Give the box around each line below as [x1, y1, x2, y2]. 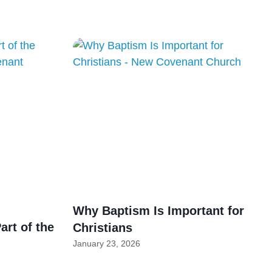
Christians [72, 221, 132, 235]
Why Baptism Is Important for [72, 204, 244, 218]
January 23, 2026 [72, 239, 140, 249]
